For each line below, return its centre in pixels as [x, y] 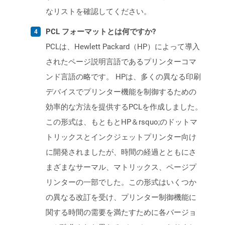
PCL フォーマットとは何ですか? [101, 32]
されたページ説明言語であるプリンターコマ [121, 62]
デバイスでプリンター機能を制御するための [121, 92]
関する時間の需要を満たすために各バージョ [121, 213]
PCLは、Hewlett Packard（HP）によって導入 [123, 47]
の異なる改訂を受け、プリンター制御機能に [121, 198]
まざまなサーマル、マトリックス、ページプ [121, 167]
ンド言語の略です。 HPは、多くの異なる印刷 [123, 77]
